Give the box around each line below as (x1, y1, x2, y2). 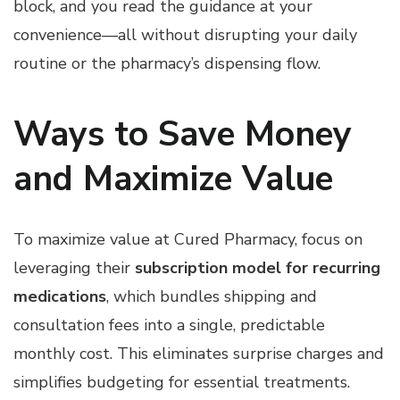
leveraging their (13, 256, 135, 279)
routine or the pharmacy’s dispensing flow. (13, 52, 321, 74)
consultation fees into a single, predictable (13, 313, 325, 336)
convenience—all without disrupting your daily (13, 23, 357, 46)
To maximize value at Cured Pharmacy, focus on (13, 228, 362, 250)
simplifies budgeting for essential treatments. (13, 371, 350, 393)
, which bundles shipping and (106, 285, 317, 307)
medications (13, 285, 106, 307)
